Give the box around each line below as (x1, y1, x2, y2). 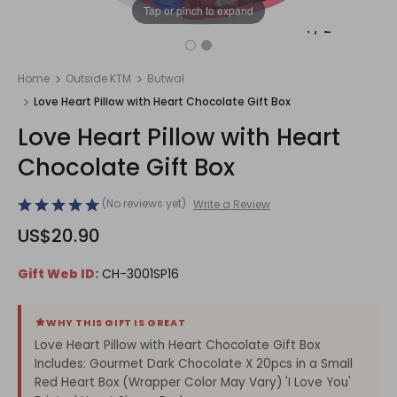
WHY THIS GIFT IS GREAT (46, 315, 186, 330)
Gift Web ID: (18, 264, 98, 283)
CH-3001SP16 (102, 264, 179, 283)
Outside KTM (66, 71, 131, 86)
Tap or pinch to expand (144, 2, 253, 18)
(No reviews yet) (102, 196, 186, 211)
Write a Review (192, 196, 270, 212)
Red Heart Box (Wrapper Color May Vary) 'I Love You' (35, 373, 351, 391)
